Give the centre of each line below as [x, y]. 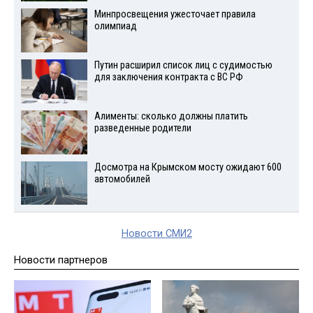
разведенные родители [143, 128]
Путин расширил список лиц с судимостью [183, 66]
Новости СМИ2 [156, 234]
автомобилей [122, 179]
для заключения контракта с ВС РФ [168, 78]
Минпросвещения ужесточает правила [175, 15]
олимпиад [115, 27]
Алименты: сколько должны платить [171, 116]
